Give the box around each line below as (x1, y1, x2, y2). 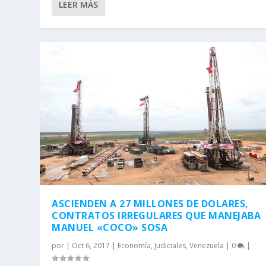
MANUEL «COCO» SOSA (52, 221, 168, 235)
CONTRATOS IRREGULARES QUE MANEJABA (52, 209, 261, 223)
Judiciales (154, 240, 186, 251)
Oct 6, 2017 (72, 240, 110, 251)
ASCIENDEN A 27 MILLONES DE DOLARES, (52, 197, 249, 211)
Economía (118, 240, 151, 251)
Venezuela (189, 240, 224, 251)
